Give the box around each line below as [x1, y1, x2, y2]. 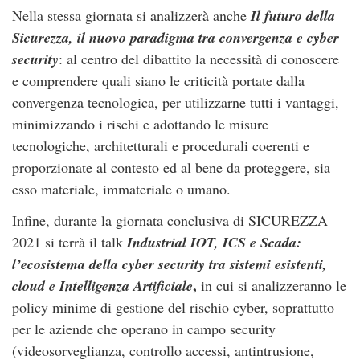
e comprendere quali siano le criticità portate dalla [12, 71, 305, 90]
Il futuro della [251, 6, 335, 26]
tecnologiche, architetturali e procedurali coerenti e [12, 136, 309, 155]
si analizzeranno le [238, 276, 346, 295]
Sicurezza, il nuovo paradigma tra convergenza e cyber [12, 27, 339, 47]
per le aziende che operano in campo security [12, 319, 276, 338]
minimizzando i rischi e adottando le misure [12, 114, 268, 133]
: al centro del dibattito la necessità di [59, 49, 277, 68]
